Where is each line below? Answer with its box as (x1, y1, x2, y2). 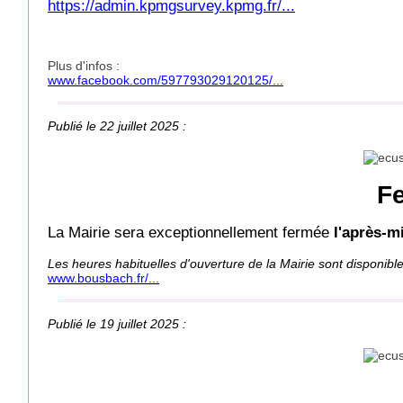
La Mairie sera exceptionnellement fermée (48, 224, 334, 241)
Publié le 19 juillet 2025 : (48, 317, 186, 331)
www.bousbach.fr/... (48, 271, 159, 285)
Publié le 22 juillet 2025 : (48, 119, 186, 133)
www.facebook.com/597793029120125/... (48, 73, 283, 87)
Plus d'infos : (48, 58, 120, 73)
